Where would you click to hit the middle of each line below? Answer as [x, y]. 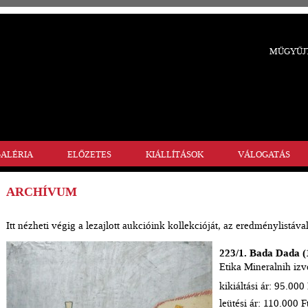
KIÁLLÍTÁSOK [175, 154]
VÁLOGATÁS [264, 154]
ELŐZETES [89, 154]
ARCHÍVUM [42, 192]
